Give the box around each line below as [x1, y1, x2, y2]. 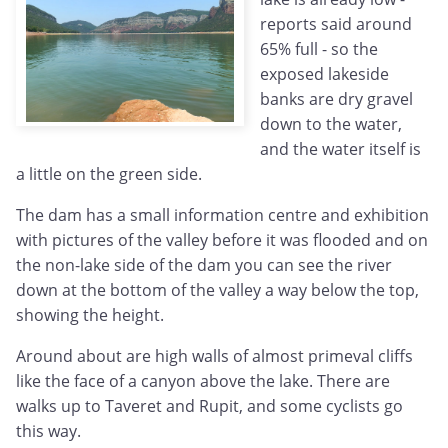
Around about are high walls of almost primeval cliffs [16, 345, 413, 368]
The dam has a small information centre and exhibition [16, 204, 429, 227]
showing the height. [16, 304, 164, 327]
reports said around [260, 13, 412, 36]
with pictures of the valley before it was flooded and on [16, 229, 428, 252]
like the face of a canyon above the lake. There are [16, 370, 390, 393]
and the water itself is [260, 138, 421, 161]
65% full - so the [260, 38, 378, 61]
